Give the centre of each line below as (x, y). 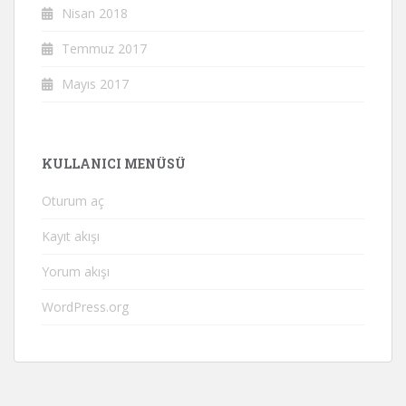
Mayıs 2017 (95, 84)
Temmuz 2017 (104, 48)
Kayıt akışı (71, 236)
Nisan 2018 (95, 13)
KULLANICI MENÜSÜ (114, 164)
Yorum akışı (76, 271)
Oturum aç (73, 201)
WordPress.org (85, 307)
